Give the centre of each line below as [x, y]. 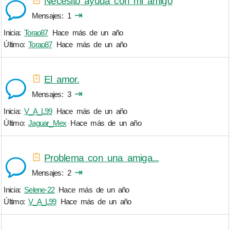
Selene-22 [40, 190]
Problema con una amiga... [102, 158]
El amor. [62, 79]
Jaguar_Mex [47, 123]
